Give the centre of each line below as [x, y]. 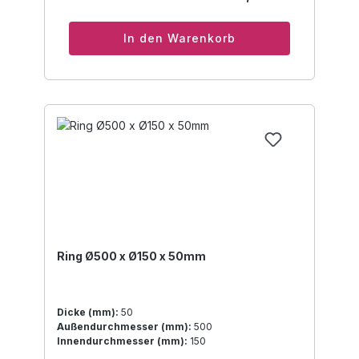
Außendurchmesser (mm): [124, 327]
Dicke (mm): [88, 313]
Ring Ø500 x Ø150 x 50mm [131, 256]
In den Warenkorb [179, 38]
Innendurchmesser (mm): [122, 341]
